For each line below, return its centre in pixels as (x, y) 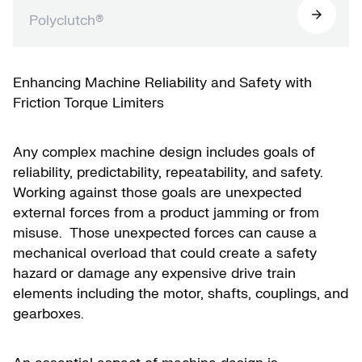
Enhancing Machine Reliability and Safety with (162, 83)
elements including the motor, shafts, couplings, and (181, 294)
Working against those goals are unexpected (157, 193)
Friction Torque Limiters (88, 103)
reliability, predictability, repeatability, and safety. (170, 173)
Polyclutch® (66, 21)
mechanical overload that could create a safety (165, 253)
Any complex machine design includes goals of (164, 152)
